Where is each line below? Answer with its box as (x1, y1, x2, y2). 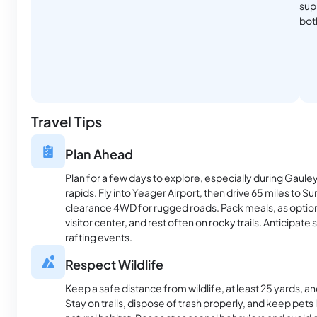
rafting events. (65, 231, 132, 244)
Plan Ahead (65, 146, 133, 163)
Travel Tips (31, 113, 102, 131)
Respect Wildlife (65, 256, 163, 273)
